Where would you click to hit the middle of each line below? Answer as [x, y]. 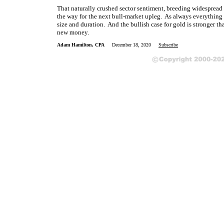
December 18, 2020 [135, 45]
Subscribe [168, 45]
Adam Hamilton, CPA [81, 45]
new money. [73, 32]
